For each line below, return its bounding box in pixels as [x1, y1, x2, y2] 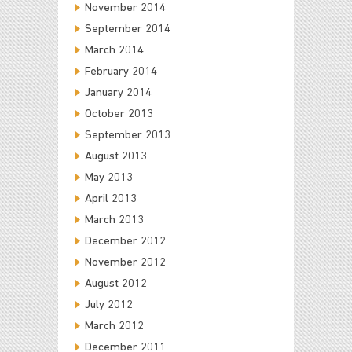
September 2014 [85, 24, 170, 36]
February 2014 [85, 66, 157, 79]
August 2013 [85, 151, 147, 163]
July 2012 [85, 299, 133, 312]
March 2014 [85, 45, 144, 57]
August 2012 [85, 278, 147, 291]
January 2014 [85, 87, 152, 100]
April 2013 [85, 193, 137, 206]
